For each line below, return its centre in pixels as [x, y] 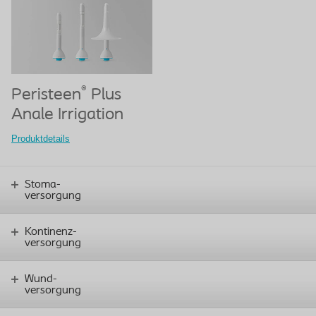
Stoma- [43, 184]
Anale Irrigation [67, 115]
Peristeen [46, 96]
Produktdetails [41, 139]
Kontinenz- [51, 232]
